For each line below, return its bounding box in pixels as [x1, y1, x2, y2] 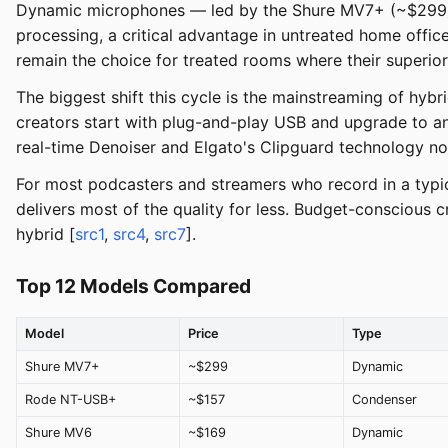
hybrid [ [16, 224, 75, 245]
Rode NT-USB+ [25, 392, 116, 408]
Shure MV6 [25, 425, 92, 441]
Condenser [352, 392, 417, 408]
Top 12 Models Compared [16, 274, 251, 299]
